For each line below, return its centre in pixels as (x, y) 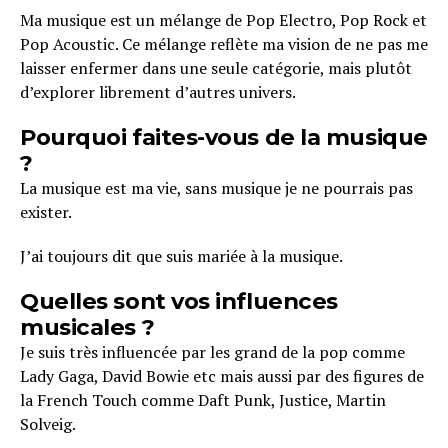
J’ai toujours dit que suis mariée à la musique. (181, 256)
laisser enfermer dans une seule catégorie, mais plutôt (216, 68)
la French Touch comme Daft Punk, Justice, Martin (203, 400)
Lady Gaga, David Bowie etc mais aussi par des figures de (222, 376)
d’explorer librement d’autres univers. (158, 92)
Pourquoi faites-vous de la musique (224, 137)
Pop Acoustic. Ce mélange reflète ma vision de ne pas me (224, 44)
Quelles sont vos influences (179, 301)
